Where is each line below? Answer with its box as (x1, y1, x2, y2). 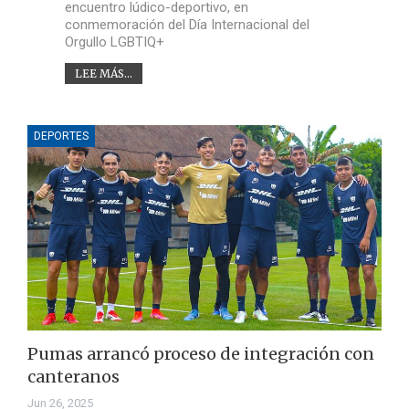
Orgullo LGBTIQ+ (64, 33, 164, 50)
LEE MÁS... (74, 66, 132, 80)
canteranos (27, 366, 120, 388)
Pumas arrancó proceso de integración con (27, 343, 374, 365)
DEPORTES (34, 129, 89, 142)
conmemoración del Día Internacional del (64, 16, 309, 33)
